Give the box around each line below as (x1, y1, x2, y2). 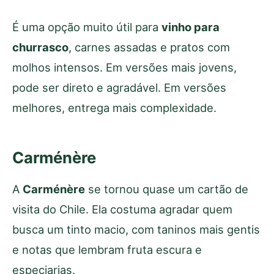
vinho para (161, 20, 220, 34)
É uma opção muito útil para (12, 20, 161, 34)
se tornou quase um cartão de (85, 182, 248, 196)
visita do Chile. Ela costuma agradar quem (12, 202, 232, 216)
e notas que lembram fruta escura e (12, 242, 202, 256)
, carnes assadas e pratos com (68, 40, 230, 54)
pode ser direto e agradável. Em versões (12, 80, 226, 94)
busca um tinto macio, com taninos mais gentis (12, 222, 260, 236)
